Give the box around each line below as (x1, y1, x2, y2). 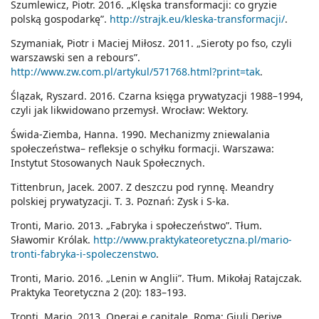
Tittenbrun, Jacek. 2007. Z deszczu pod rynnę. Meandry (11, 180, 273, 194)
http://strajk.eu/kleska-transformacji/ (110, 12, 285, 26)
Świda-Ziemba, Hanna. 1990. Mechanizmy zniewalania (11, 127, 270, 142)
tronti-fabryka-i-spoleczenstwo (11, 247, 156, 261)
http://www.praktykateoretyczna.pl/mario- (93, 233, 292, 247)
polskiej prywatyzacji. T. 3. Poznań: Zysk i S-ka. (11, 194, 229, 209)
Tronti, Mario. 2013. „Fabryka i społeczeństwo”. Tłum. (11, 219, 262, 233)
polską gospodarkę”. (11, 12, 110, 26)
